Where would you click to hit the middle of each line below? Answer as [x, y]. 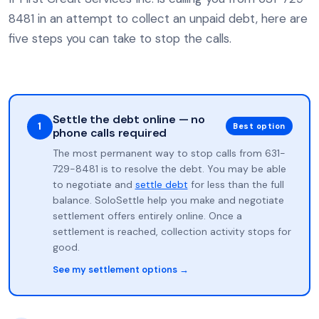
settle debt [161, 184]
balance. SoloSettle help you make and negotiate [168, 200]
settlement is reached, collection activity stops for [172, 231]
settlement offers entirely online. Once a [147, 215]
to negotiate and [94, 184]
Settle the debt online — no [129, 119]
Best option [259, 126]
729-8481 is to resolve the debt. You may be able [169, 168]
